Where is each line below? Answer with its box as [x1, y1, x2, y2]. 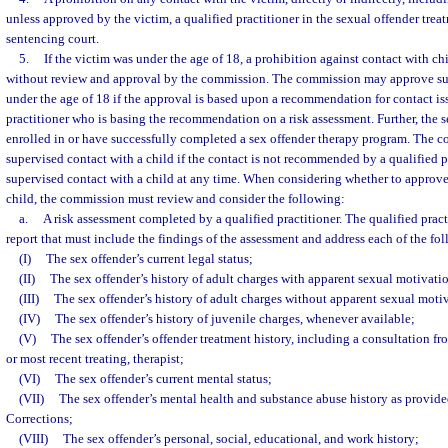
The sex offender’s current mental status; [54, 371, 272, 387]
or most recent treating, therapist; [6, 351, 184, 367]
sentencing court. [6, 31, 99, 47]
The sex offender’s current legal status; [45, 251, 253, 267]
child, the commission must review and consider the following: [6, 191, 345, 207]
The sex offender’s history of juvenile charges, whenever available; [54, 311, 415, 327]
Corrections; [6, 411, 73, 427]
